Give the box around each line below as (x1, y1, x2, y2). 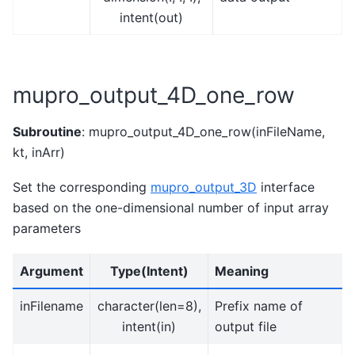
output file (215, 318, 277, 334)
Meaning (215, 262, 269, 279)
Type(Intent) (109, 262, 189, 279)
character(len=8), (97, 297, 201, 314)
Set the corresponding (13, 179, 151, 196)
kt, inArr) (13, 143, 65, 160)
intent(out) (120, 10, 183, 26)
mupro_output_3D (151, 179, 257, 196)
